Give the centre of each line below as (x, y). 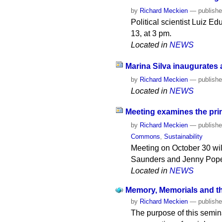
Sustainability (184, 137)
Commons (146, 137)
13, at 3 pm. (151, 33)
